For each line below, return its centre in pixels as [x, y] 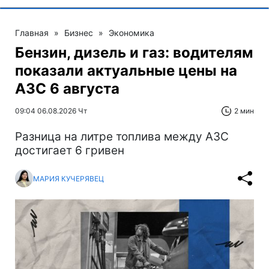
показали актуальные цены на [126, 71]
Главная [32, 33]
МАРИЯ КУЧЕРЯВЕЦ [68, 178]
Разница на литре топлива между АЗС [122, 137]
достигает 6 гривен [70, 151]
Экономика [131, 33]
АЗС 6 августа [67, 89]
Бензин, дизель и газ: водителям [134, 53]
